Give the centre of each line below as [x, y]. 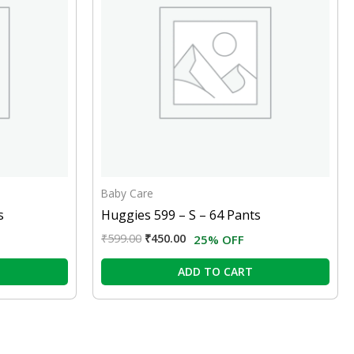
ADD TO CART [215, 272]
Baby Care [127, 194]
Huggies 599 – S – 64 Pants [181, 215]
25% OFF [219, 240]
